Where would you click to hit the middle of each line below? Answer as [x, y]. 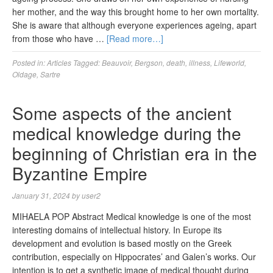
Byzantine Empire [80, 173]
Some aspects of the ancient [122, 113]
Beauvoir [116, 62]
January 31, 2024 [41, 195]
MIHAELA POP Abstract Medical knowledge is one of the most [132, 216]
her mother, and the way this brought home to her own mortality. [136, 12]
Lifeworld [229, 62]
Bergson [149, 62]
